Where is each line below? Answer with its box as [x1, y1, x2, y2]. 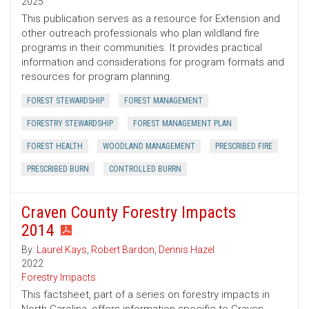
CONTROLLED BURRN [109, 164, 181, 175]
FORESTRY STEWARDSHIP [27, 119, 113, 129]
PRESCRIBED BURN [27, 164, 89, 175]
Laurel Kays [37, 244, 87, 256]
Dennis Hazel [159, 244, 215, 256]
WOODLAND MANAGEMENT [103, 141, 195, 152]
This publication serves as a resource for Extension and [21, 12, 280, 26]
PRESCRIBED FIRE [215, 141, 272, 152]
